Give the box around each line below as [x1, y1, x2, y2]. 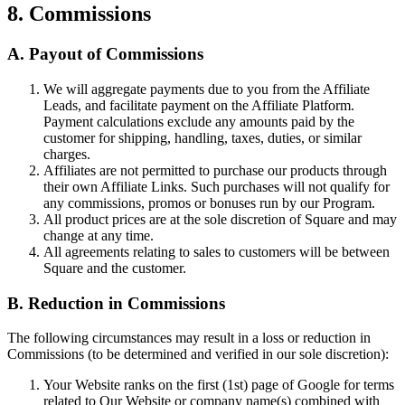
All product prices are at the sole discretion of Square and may [43, 211, 397, 227]
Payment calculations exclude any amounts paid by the [43, 113, 354, 129]
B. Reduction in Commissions [7, 293, 225, 313]
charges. [43, 146, 90, 162]
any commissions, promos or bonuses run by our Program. [43, 194, 375, 211]
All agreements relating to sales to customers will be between [43, 243, 390, 259]
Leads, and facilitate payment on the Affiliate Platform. [43, 97, 354, 113]
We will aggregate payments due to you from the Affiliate [43, 80, 370, 97]
